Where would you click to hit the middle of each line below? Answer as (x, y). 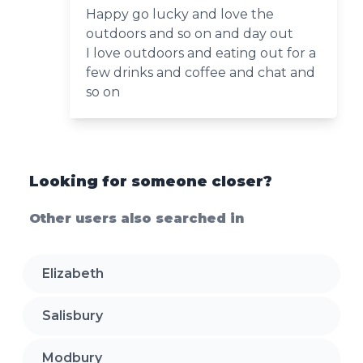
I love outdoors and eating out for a (201, 53)
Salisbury (73, 315)
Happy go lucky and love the (180, 14)
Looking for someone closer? (151, 181)
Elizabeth (73, 273)
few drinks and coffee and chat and (201, 72)
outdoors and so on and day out (190, 33)
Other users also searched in (137, 218)
